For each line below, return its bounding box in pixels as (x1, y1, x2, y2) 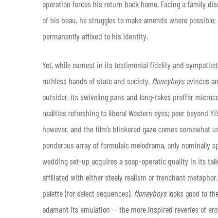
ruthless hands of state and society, (42, 75, 152, 86)
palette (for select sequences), (42, 187, 134, 199)
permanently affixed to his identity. (42, 30, 148, 41)
